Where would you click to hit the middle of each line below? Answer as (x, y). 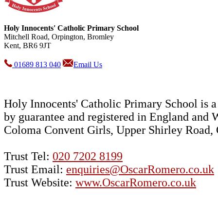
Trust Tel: (28, 156)
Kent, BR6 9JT (27, 46)
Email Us (88, 65)
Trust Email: (35, 170)
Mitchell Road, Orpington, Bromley (59, 37)
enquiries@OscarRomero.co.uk (140, 170)
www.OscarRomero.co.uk (136, 183)
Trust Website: (40, 183)
